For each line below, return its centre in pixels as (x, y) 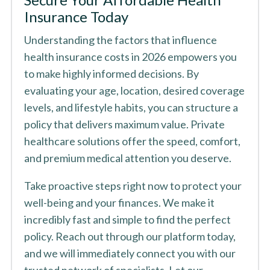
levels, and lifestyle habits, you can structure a (131, 107)
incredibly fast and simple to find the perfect (127, 219)
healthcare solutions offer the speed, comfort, (132, 141)
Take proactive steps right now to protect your (133, 186)
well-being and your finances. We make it (119, 202)
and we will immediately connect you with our (130, 253)
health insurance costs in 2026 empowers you (130, 57)
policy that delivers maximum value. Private (124, 124)
